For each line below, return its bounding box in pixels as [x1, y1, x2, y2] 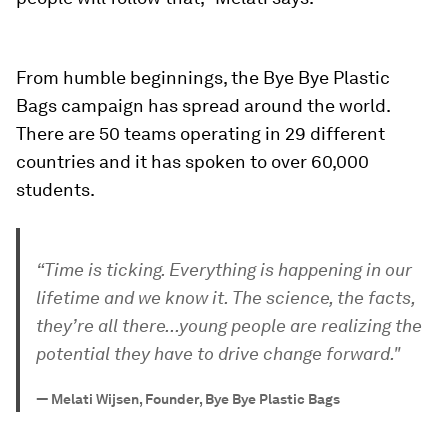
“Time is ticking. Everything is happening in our [36, 259, 412, 281]
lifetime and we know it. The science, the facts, [36, 287, 415, 309]
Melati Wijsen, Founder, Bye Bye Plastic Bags [51, 391, 340, 408]
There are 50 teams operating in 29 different [16, 123, 385, 145]
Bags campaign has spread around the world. [16, 95, 390, 117]
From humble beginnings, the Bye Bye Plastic [16, 67, 390, 89]
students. [16, 179, 95, 201]
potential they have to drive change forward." [36, 343, 400, 365]
